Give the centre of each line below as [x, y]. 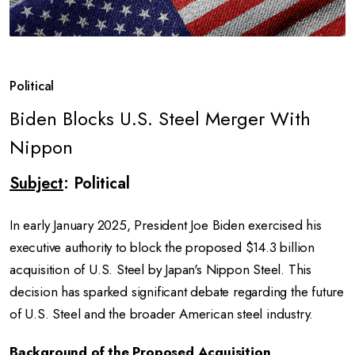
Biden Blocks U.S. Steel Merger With [160, 118]
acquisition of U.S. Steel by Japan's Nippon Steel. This [160, 269]
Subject [36, 183]
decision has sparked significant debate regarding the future [177, 292]
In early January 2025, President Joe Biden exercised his [166, 225]
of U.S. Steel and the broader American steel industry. [162, 314]
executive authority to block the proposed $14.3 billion [162, 247]
